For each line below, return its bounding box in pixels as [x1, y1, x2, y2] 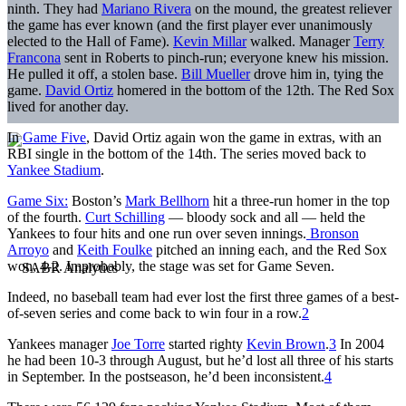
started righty [165, 335, 246, 352]
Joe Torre [111, 335, 165, 352]
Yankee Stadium [7, 161, 101, 178]
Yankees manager [7, 335, 111, 352]
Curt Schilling [85, 208, 165, 225]
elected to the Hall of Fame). [7, 33, 173, 49]
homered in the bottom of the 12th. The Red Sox [113, 82, 394, 98]
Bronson [306, 225, 359, 241]
